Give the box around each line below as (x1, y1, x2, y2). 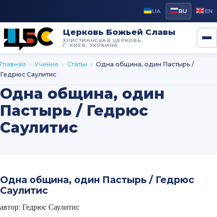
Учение (34, 61, 59, 68)
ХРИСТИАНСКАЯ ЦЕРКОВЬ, (62, 37, 143, 43)
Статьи (67, 61, 87, 68)
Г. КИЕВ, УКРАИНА (62, 42, 119, 48)
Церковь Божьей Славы (62, 27, 175, 37)
